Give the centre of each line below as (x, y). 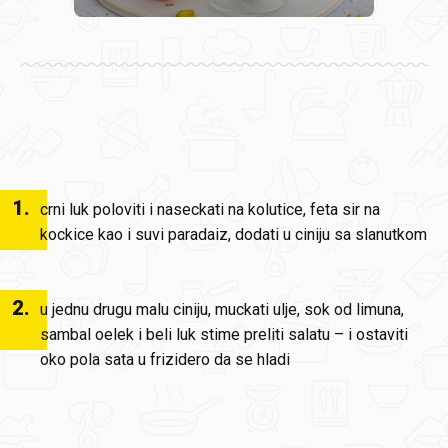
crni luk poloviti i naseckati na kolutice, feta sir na (210, 209)
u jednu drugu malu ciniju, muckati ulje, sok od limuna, (222, 309)
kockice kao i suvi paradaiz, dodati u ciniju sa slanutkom (233, 234)
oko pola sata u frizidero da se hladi (165, 359)
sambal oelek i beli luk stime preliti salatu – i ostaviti (224, 334)
